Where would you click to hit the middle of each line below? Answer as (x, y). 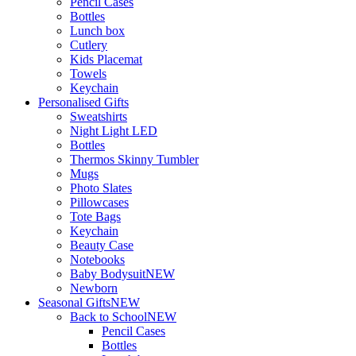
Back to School (108, 316)
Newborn (94, 288)
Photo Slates (101, 188)
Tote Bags (95, 216)
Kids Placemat (106, 59)
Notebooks (97, 259)
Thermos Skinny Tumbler (134, 159)
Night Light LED (114, 130)
